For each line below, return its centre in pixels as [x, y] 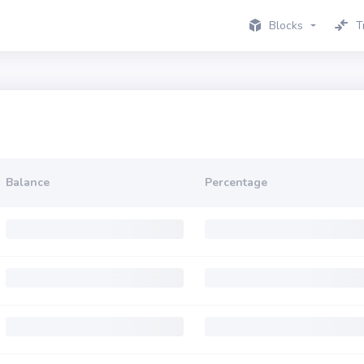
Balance [28, 182]
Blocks [286, 26]
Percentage [236, 182]
